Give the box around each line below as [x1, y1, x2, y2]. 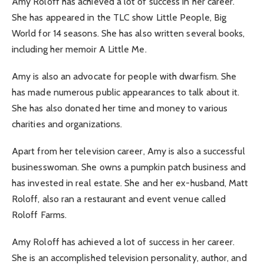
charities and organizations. [12, 118, 123, 130]
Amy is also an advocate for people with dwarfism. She [12, 70, 237, 82]
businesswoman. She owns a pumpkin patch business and [12, 161, 246, 173]
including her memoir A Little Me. [12, 43, 147, 55]
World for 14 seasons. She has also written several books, [12, 27, 245, 39]
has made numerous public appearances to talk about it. [12, 86, 240, 98]
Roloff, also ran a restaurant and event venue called [12, 193, 226, 205]
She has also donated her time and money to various [12, 102, 227, 114]
